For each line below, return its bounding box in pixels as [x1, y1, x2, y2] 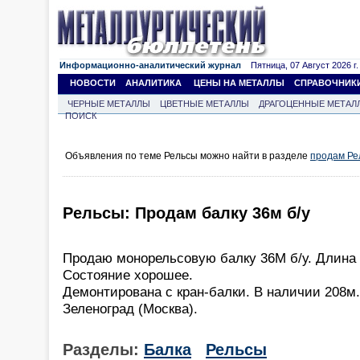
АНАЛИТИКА [125, 78, 182, 88]
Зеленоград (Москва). [63, 300, 198, 317]
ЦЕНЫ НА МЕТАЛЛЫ [194, 78, 284, 88]
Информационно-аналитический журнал [59, 60, 241, 70]
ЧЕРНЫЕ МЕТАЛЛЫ [67, 99, 150, 108]
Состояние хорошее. [63, 266, 193, 283]
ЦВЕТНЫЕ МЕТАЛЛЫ [160, 99, 249, 108]
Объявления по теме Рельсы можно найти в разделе [65, 150, 310, 162]
